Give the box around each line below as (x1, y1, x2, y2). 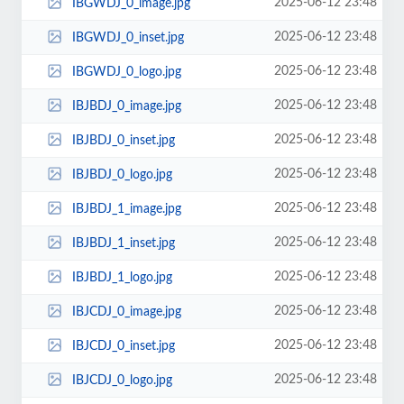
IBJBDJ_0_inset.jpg (71, 133, 175, 147)
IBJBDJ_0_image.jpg (71, 99, 181, 113)
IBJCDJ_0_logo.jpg (71, 373, 172, 387)
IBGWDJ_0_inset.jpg (71, 31, 184, 44)
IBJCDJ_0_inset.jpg (71, 339, 175, 353)
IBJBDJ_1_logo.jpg (71, 271, 172, 284)
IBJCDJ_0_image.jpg (71, 305, 181, 318)
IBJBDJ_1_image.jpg (71, 202, 181, 216)
